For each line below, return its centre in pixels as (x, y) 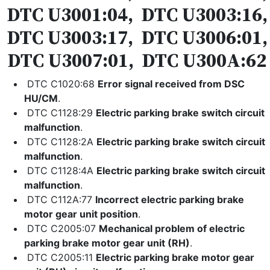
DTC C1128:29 (60, 113)
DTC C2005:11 (60, 257)
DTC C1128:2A (60, 142)
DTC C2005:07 (61, 228)
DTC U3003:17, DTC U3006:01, (135, 37)
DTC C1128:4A (60, 171)
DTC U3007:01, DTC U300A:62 (135, 60)
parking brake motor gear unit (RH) (107, 243)
